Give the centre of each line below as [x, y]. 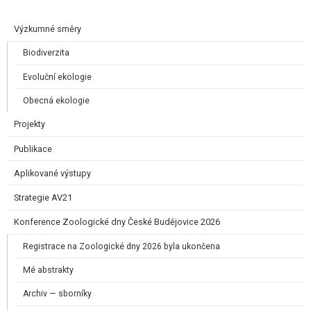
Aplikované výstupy [52, 173]
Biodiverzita [46, 53]
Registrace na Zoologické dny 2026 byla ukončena [121, 246]
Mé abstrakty [48, 270]
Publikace [33, 149]
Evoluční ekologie [57, 77]
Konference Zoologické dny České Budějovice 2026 [117, 222]
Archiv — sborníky [57, 294]
